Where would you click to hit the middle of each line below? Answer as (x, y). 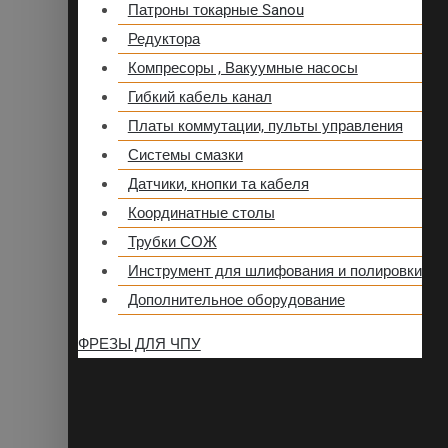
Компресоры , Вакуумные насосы (242, 68)
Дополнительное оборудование (236, 300)
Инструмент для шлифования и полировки (274, 271)
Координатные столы (201, 213)
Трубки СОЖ (172, 242)
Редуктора (163, 39)
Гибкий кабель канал (199, 97)
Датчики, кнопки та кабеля (218, 184)
